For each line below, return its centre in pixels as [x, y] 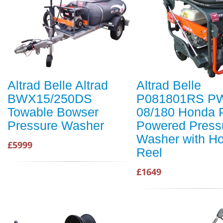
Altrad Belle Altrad [58, 85]
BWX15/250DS [50, 99]
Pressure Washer [56, 126]
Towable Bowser [53, 112]
